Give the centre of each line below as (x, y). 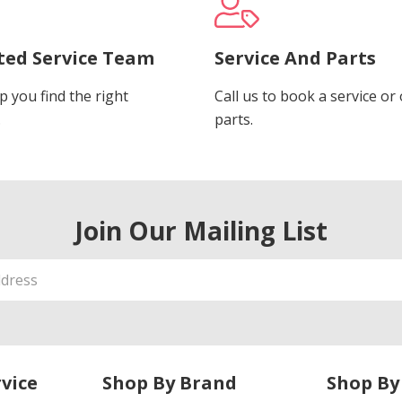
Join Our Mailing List (201, 230)
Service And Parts (295, 57)
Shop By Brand (169, 382)
